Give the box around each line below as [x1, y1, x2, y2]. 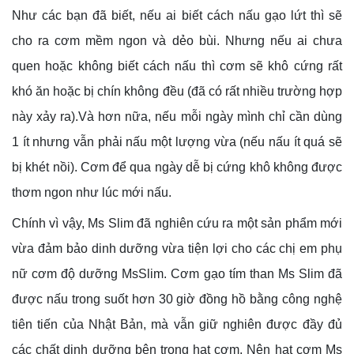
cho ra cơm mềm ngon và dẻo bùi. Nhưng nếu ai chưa [12, 34, 342, 48]
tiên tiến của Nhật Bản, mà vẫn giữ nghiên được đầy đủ [12, 318, 342, 332]
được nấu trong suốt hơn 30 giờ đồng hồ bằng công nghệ [12, 292, 342, 307]
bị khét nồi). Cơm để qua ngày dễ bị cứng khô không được [12, 160, 342, 175]
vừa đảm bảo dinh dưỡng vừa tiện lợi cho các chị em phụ [12, 242, 342, 256]
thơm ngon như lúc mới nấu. [12, 186, 171, 200]
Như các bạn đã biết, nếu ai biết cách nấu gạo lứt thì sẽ [12, 9, 342, 23]
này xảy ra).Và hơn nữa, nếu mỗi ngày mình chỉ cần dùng [12, 110, 342, 124]
